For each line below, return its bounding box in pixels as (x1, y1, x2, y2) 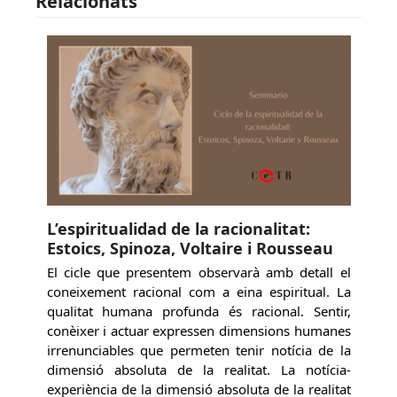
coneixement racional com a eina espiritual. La (46, 283, 351, 301)
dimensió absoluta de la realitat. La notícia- (46, 361, 351, 379)
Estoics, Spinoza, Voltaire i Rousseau (46, 237, 333, 260)
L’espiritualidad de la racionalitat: (46, 218, 310, 240)
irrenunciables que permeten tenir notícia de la (46, 341, 351, 360)
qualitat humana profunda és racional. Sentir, (46, 302, 351, 321)
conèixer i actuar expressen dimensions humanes (46, 322, 351, 340)
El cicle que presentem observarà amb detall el (46, 263, 351, 282)
